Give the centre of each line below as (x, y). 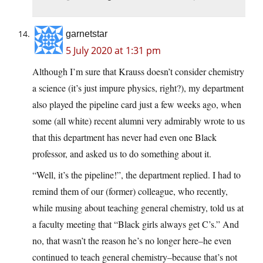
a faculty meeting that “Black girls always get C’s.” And (136, 224)
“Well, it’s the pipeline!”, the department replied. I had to (136, 175)
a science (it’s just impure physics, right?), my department (138, 88)
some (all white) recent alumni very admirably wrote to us (139, 121)
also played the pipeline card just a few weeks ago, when (137, 104)
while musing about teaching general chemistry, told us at (138, 208)
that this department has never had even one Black (124, 137)
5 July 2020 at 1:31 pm (113, 51)
